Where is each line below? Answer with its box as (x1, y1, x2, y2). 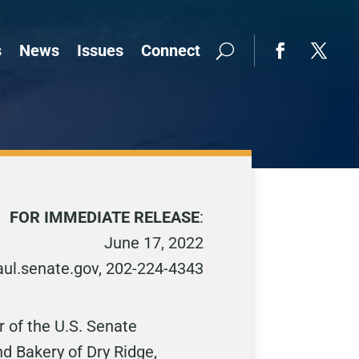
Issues (77, 40, 123, 60)
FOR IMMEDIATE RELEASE (9, 208, 200, 228)
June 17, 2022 (103, 233, 204, 253)
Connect (141, 40, 200, 60)
